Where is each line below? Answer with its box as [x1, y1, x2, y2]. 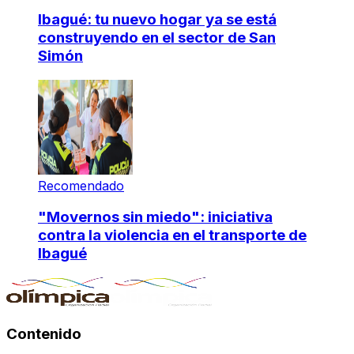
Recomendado [38, 177, 124, 194]
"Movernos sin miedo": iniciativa [38, 208, 273, 227]
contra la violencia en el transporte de [38, 226, 307, 245]
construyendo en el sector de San [38, 28, 276, 47]
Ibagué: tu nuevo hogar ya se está [38, 9, 277, 28]
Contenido [6, 324, 81, 343]
